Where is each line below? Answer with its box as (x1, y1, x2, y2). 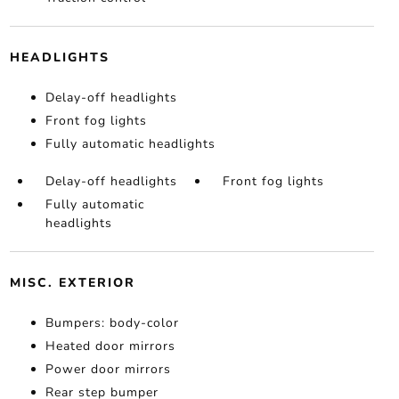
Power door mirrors (45, 361, 171, 378)
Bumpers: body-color (45, 314, 179, 331)
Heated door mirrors (45, 338, 175, 354)
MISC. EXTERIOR (9, 274, 135, 291)
